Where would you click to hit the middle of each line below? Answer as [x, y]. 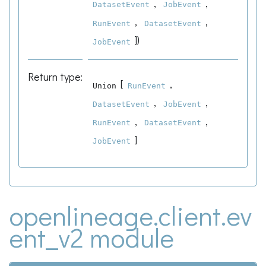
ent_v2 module [91, 237]
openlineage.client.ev [130, 216]
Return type [54, 76]
